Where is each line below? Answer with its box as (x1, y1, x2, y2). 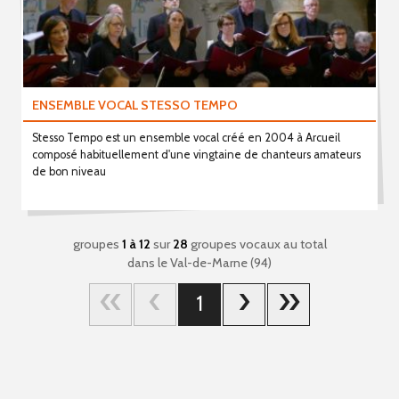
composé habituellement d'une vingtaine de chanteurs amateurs (31, 147, 361, 161)
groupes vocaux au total (187, 236, 327, 252)
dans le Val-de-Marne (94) (127, 255, 272, 271)
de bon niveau (31, 164, 106, 178)
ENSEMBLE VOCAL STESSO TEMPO (31, 96, 238, 113)
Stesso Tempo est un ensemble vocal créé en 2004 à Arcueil (31, 130, 340, 144)
